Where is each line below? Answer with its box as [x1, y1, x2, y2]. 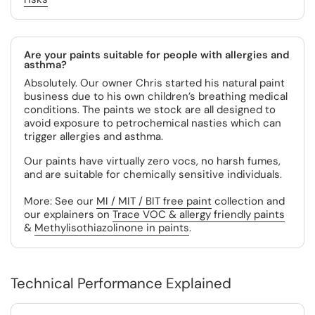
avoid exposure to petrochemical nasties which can [24, 116, 281, 130]
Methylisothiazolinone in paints [34, 221, 189, 235]
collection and [212, 194, 285, 208]
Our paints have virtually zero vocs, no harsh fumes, [24, 154, 281, 168]
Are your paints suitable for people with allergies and [24, 48, 289, 62]
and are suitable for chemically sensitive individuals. [24, 167, 282, 181]
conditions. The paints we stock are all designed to [24, 103, 276, 117]
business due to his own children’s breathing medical [24, 89, 288, 103]
